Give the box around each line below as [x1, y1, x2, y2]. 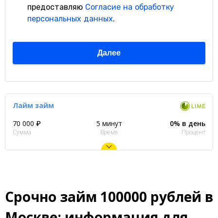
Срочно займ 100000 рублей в [5, 187, 213, 206]
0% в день [170, 119, 206, 128]
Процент [182, 128, 206, 136]
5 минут [96, 119, 122, 128]
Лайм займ [13, 101, 54, 110]
